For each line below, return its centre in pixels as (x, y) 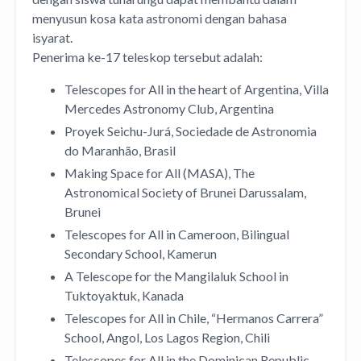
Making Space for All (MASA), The (160, 172)
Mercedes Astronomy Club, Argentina (169, 108)
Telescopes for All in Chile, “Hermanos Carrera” (194, 317)
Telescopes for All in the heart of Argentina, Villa (197, 89)
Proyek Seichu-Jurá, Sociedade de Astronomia (191, 131)
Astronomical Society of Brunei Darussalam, (185, 192)
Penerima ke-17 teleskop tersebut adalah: (147, 56)
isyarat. (52, 37)
